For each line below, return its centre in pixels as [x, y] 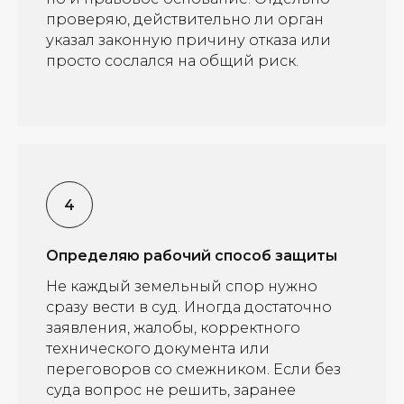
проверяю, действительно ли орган [185, 19]
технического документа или [158, 349]
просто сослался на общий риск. [172, 61]
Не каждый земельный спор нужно [182, 286]
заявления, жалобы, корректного [173, 328]
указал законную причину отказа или [188, 40]
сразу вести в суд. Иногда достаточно [189, 307]
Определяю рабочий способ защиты [192, 256]
